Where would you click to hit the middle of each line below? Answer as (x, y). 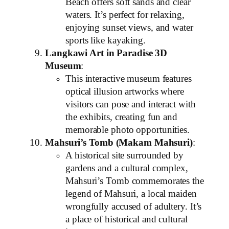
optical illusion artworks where (125, 92)
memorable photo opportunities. (128, 130)
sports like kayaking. (106, 41)
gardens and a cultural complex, (127, 168)
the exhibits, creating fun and (121, 117)
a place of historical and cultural (127, 220)
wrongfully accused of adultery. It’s (134, 207)
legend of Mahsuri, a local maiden (131, 194)
